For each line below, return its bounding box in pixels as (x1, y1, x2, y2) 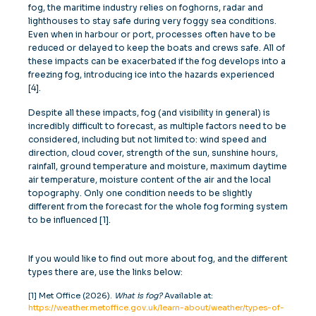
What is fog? (114, 291, 162, 301)
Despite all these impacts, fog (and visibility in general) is (28, 107, 270, 119)
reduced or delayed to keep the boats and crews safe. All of (28, 42, 285, 54)
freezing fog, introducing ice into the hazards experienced (28, 69, 274, 80)
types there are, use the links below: (28, 267, 183, 278)
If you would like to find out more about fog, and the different (28, 253, 288, 265)
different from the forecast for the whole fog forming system (28, 201, 288, 212)
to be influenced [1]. (28, 214, 111, 226)
